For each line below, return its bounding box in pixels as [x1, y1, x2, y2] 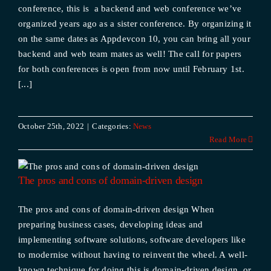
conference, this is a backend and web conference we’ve [18, 4, 242, 13]
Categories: [92, 122, 133, 131]
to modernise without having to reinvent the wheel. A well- [18, 250, 248, 260]
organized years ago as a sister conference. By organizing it [18, 19, 252, 28]
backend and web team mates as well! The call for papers [18, 49, 242, 59]
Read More [209, 135, 247, 144]
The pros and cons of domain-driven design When [18, 204, 215, 214]
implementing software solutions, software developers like [18, 235, 246, 244]
